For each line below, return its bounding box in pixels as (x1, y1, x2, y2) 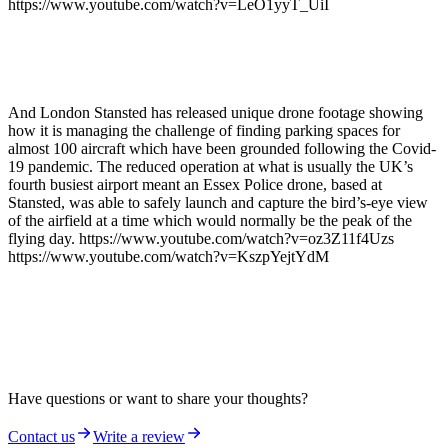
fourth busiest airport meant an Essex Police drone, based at (8, 176, 382, 194)
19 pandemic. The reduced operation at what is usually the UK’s (8, 158, 413, 176)
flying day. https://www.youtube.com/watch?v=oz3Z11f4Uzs (8, 230, 402, 248)
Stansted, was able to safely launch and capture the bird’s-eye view (8, 194, 428, 212)
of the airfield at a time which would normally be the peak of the (8, 212, 412, 230)
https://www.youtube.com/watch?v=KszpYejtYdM (8, 248, 329, 266)
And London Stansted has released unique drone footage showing (8, 104, 423, 122)
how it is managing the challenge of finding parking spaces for (8, 122, 400, 140)
